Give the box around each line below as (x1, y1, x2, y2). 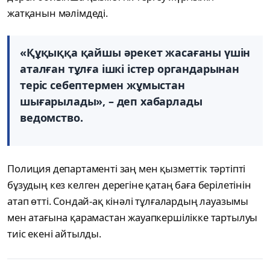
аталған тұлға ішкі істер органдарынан (20, 61, 239, 77)
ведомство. (20, 110, 83, 125)
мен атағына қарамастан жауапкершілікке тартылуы (7, 210, 258, 225)
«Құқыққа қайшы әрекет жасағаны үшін (20, 45, 251, 60)
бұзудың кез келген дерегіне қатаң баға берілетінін (7, 178, 251, 192)
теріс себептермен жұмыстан (20, 78, 185, 93)
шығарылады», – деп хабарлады (20, 94, 202, 109)
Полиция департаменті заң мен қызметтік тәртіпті (7, 162, 246, 176)
